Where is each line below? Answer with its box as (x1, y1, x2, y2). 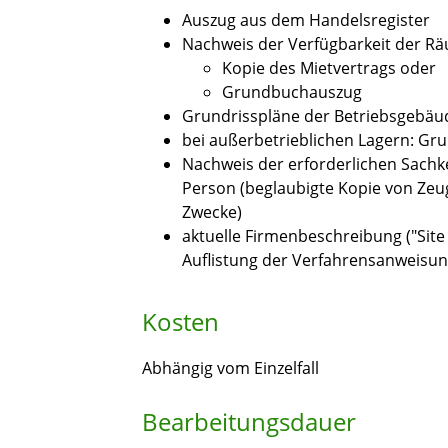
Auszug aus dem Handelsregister (182, 9, 430, 32)
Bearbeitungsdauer (142, 405, 356, 439)
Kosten (142, 305, 219, 339)
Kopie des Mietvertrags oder (222, 57, 436, 80)
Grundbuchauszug (222, 81, 362, 104)
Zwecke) (182, 201, 242, 224)
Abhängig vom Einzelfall (142, 357, 319, 380)
